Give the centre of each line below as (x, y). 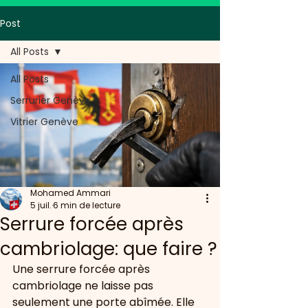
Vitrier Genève (44, 122)
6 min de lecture (87, 205)
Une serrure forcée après (82, 269)
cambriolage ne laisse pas (84, 286)
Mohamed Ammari (70, 193)
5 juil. (41, 205)
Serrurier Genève (51, 100)
